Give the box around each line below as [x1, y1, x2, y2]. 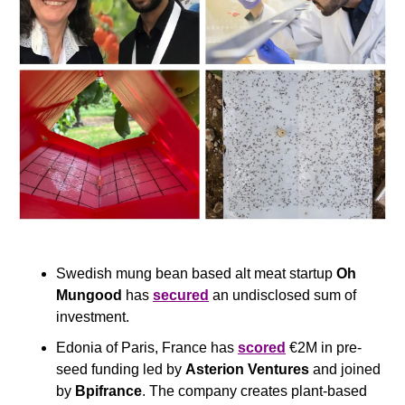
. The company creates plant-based [142, 383, 367, 400]
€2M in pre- [286, 340, 362, 356]
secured [153, 287, 209, 304]
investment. [56, 309, 129, 325]
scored [238, 340, 286, 356]
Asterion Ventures [185, 362, 309, 378]
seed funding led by [56, 362, 185, 378]
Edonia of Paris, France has [56, 340, 238, 356]
